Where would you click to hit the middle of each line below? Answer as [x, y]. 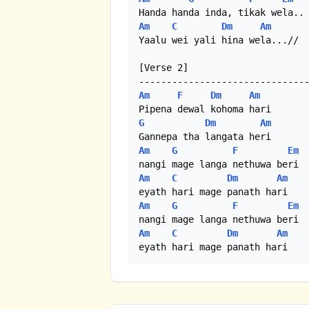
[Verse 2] [163, 68]
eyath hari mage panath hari [213, 247]
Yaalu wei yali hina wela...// [219, 40]
